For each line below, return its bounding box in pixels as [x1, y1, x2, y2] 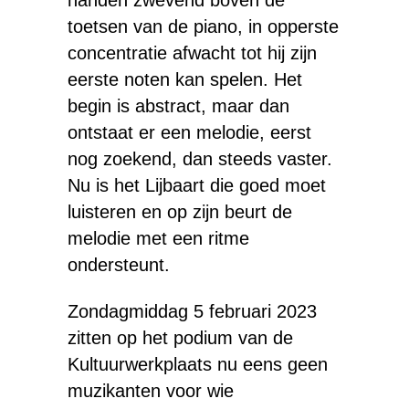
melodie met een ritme [68, 228, 249, 248]
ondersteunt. [68, 255, 170, 275]
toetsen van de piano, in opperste [68, 16, 339, 37]
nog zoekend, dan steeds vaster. [68, 149, 332, 169]
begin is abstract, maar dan [68, 96, 289, 116]
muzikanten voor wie [68, 381, 234, 401]
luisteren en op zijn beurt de [68, 202, 292, 222]
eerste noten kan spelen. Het [68, 69, 302, 89]
